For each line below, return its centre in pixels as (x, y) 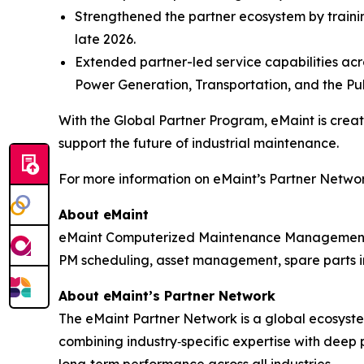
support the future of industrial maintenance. (199, 143)
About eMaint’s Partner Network (167, 295)
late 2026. (105, 39)
